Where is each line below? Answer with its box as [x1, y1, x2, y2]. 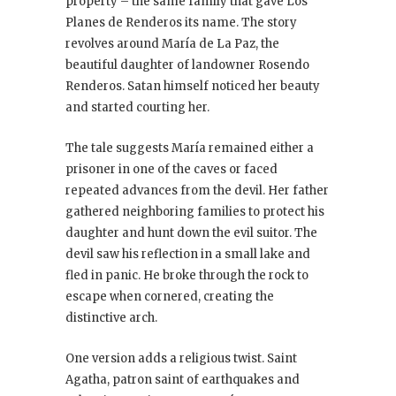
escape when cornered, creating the [65, 289, 274, 305]
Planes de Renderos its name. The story [65, 15, 297, 31]
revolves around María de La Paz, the [65, 36, 279, 52]
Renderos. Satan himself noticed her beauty [65, 79, 320, 95]
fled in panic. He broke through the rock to [65, 268, 308, 284]
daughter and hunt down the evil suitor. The [65, 225, 317, 241]
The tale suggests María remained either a [65, 141, 314, 156]
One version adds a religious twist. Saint [65, 351, 297, 367]
